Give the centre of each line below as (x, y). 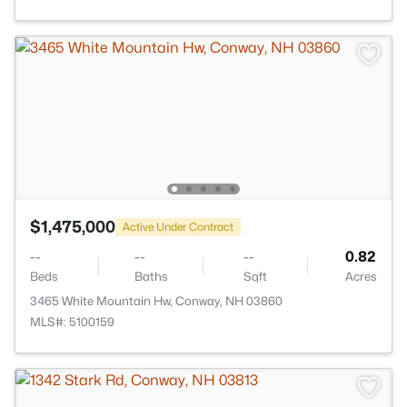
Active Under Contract (178, 226)
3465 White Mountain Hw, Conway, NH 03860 (156, 301)
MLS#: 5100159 (72, 322)
